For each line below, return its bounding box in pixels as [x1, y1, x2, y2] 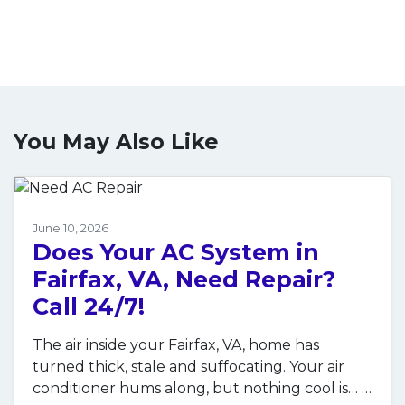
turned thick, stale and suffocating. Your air [33, 358, 344, 376]
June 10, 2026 [33, 221, 108, 236]
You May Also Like [14, 128, 218, 155]
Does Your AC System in [33, 239, 319, 267]
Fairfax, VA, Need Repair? [33, 266, 335, 294]
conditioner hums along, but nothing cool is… [33, 380, 362, 398]
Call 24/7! [33, 293, 145, 321]
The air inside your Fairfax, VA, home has [33, 336, 319, 354]
